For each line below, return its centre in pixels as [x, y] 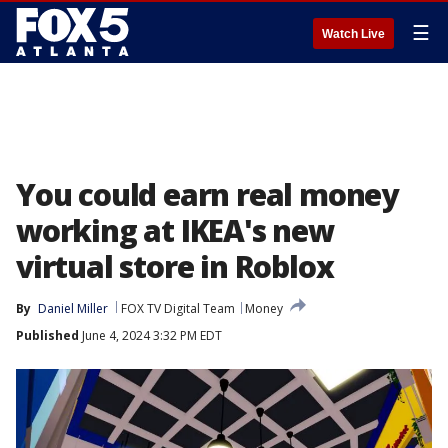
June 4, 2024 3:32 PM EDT [150, 335]
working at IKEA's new [175, 230]
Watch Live [353, 34]
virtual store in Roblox [175, 266]
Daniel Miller [73, 308]
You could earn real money [207, 194]
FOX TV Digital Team [178, 308]
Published [47, 335]
